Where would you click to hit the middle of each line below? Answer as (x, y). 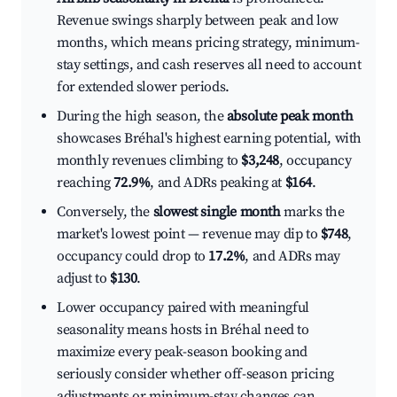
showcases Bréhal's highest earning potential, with (210, 139)
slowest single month (217, 212)
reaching (86, 183)
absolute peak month (290, 117)
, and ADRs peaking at (218, 183)
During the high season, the (142, 117)
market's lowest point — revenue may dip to (189, 234)
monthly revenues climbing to (149, 161)
